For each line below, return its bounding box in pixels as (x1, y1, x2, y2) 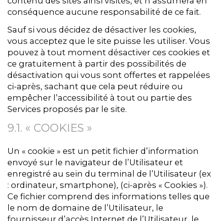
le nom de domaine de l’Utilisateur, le (7, 202, 163, 213)
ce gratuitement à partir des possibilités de (7, 59, 186, 69)
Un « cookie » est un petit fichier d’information (7, 146, 199, 156)
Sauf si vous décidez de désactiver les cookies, (7, 25, 196, 35)
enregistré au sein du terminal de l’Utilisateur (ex (7, 168, 211, 179)
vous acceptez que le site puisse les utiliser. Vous (7, 36, 210, 46)
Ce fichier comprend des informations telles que (7, 191, 210, 201)
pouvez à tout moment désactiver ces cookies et (7, 47, 210, 58)
